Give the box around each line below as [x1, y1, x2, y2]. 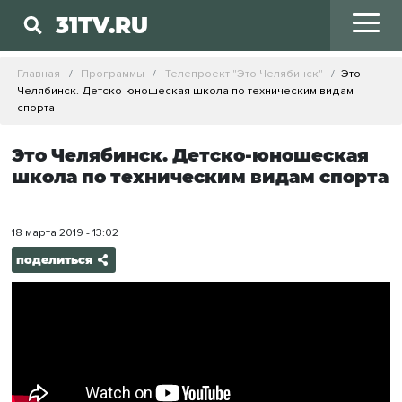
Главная [17, 66, 61, 81]
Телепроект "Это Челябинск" [164, 66, 323, 81]
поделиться [15, 253, 92, 267]
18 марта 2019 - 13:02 [11, 225, 118, 240]
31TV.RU [56, 12, 149, 39]
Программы [80, 66, 144, 81]
